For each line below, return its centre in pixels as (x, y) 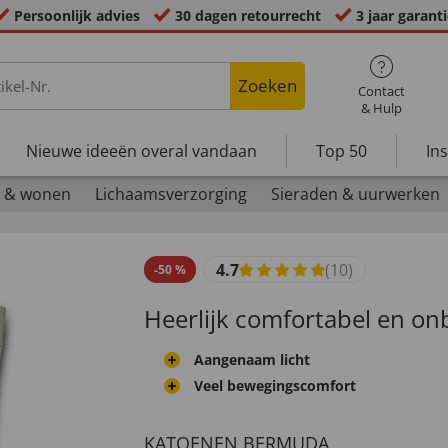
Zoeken (267, 85)
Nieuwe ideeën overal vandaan (141, 150)
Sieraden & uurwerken (355, 194)
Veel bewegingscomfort (275, 385)
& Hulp (381, 108)
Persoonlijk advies (77, 15)
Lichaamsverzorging (170, 194)
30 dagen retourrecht (248, 15)
